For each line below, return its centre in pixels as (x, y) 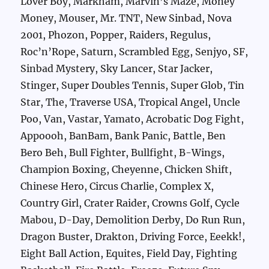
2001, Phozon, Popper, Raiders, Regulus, (116, 35)
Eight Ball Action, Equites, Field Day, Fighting (129, 254)
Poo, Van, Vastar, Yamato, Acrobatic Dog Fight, (132, 119)
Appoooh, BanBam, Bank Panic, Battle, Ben (123, 136)
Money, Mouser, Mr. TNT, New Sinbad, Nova (126, 18)
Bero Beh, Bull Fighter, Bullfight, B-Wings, (123, 153)
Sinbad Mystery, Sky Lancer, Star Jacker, (117, 69)
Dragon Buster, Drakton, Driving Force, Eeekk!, (133, 237)
